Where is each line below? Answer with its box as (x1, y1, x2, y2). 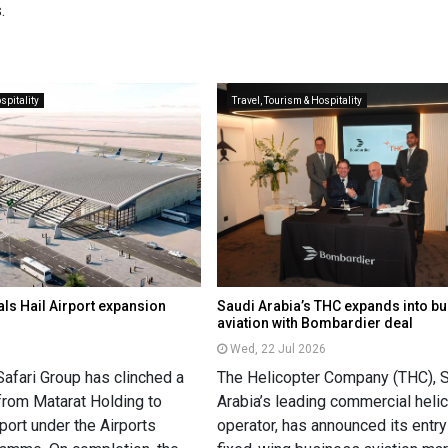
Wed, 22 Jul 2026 (230, 342, 327, 357)
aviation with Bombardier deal (217, 315, 414, 332)
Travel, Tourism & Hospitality (232, 94, 363, 106)
